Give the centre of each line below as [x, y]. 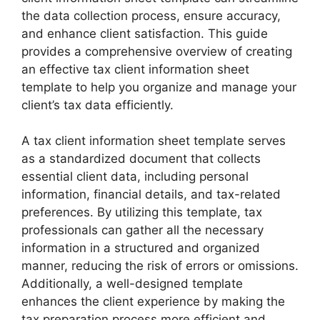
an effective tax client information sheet [135, 69]
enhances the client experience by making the [153, 301]
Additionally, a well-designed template [132, 284]
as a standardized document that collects [141, 159]
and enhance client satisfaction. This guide [145, 33]
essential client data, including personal [135, 176]
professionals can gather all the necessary [142, 230]
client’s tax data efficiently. [97, 105]
